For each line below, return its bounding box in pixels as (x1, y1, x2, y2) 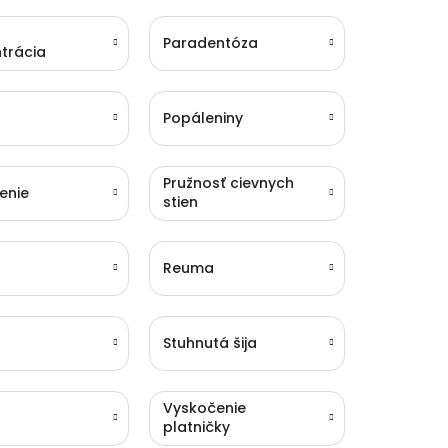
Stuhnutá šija (163, 332, 258, 353)
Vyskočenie (163, 398, 247, 419)
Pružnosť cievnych (163, 173, 295, 194)
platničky (163, 417, 231, 438)
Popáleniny (163, 107, 244, 128)
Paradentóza (163, 32, 259, 53)
